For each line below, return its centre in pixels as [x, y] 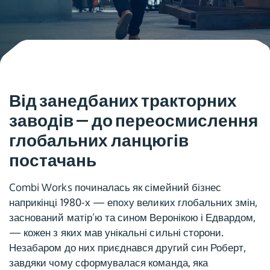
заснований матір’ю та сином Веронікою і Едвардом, [133, 217]
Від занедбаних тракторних [123, 101]
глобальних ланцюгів [99, 140]
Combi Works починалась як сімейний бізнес [115, 187]
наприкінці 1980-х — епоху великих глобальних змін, [133, 202]
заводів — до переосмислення [134, 121]
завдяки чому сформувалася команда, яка [108, 262]
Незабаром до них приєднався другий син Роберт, [128, 247]
